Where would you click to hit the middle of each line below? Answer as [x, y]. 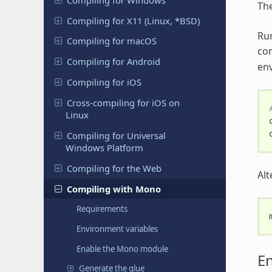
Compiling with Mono [114, 189]
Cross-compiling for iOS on [124, 103]
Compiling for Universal [117, 136]
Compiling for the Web [114, 168]
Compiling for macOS [112, 41]
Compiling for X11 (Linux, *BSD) [134, 20]
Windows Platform [104, 148]
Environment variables [117, 229]
